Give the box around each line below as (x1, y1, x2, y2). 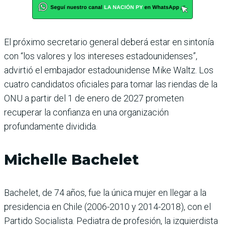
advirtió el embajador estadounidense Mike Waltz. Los (4, 64, 213, 75)
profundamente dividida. (4, 121, 97, 132)
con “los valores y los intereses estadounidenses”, (4, 50, 197, 61)
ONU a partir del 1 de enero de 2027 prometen (4, 92, 184, 103)
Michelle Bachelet (4, 151, 139, 168)
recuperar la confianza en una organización (4, 106, 169, 118)
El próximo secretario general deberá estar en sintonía (4, 36, 214, 47)
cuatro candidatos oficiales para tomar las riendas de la (4, 78, 217, 89)
